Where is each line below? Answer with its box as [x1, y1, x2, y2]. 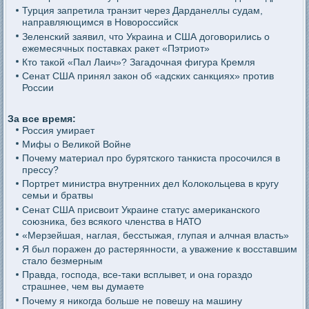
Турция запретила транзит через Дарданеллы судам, [21, 5, 263, 17]
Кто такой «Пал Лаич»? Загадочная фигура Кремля [21, 56, 255, 68]
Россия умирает [21, 124, 94, 136]
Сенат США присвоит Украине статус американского [21, 203, 260, 215]
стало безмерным [21, 255, 103, 267]
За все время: [8, 112, 77, 124]
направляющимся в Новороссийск [21, 17, 178, 28]
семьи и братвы [21, 190, 93, 201]
